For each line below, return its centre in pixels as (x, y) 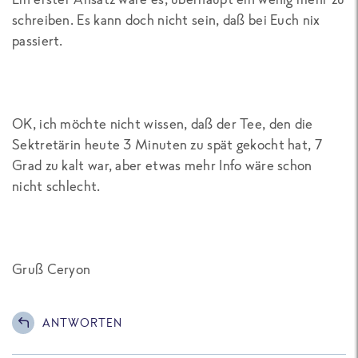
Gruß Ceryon (52, 268)
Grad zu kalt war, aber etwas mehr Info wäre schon (162, 165)
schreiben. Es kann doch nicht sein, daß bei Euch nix (166, 19)
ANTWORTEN (82, 323)
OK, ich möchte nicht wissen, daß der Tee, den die (163, 123)
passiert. (38, 40)
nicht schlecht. (56, 185)
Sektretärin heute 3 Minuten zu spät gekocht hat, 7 (167, 144)
